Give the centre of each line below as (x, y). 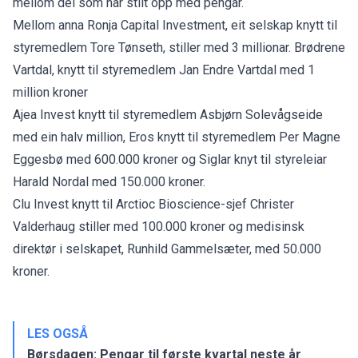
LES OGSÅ (58, 333)
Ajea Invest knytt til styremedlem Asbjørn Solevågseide (168, 114)
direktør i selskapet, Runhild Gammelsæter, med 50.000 (167, 249)
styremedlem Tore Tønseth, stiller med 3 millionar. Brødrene (179, 47)
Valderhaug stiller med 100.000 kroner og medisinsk (159, 226)
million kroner (52, 92)
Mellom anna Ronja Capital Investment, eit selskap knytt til (175, 25)
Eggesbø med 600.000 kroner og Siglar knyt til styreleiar (170, 159)
